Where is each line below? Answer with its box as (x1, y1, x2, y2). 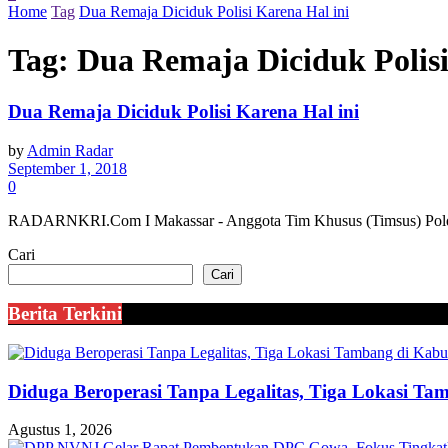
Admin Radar (27, 141, 113, 159)
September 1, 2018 (8, 159, 127, 177)
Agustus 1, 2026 (8, 421, 112, 439)
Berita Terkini (8, 303, 122, 325)
